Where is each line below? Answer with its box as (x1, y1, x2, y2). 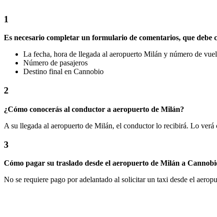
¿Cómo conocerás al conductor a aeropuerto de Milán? (4, 105, 184, 113)
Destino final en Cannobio (23, 67, 104, 76)
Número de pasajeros (23, 59, 88, 67)
